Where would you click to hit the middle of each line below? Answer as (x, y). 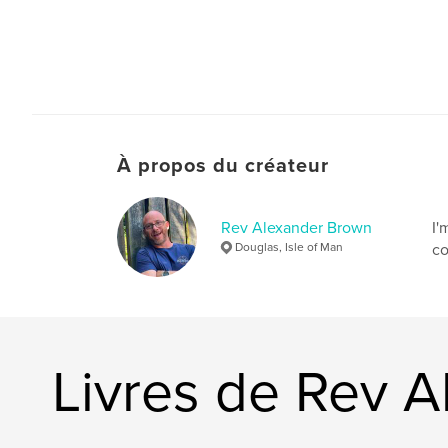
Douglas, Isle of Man (289, 246)
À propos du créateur (223, 165)
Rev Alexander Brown (296, 227)
